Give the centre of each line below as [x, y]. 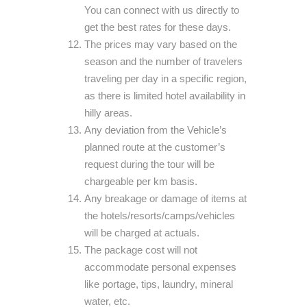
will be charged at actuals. [142, 233]
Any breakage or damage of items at [165, 198]
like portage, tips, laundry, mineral [159, 284]
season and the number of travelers [163, 61]
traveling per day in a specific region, [165, 78]
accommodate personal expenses [160, 267]
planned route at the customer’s [155, 147]
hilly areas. [108, 113]
